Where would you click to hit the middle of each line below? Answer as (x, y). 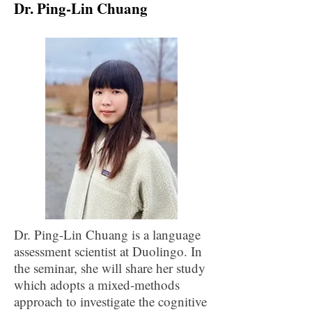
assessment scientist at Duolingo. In (108, 251)
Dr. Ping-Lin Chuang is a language (107, 234)
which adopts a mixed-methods (97, 284)
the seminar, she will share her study (110, 268)
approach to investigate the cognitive (110, 301)
